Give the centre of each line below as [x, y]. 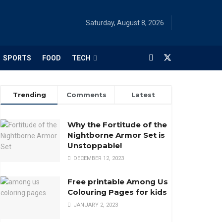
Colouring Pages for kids [117, 192]
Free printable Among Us [118, 182]
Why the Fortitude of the [117, 125]
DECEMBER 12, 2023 [98, 158]
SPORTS [17, 58]
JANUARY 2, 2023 [95, 205]
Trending [29, 95]
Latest [143, 95]
